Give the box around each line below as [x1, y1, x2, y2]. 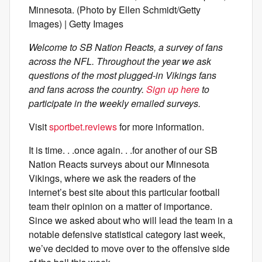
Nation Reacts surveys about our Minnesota [29, 157, 209, 171]
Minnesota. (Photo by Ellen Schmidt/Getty [29, 3, 201, 16]
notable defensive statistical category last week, [29, 227, 225, 241]
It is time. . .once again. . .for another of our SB [29, 143, 218, 157]
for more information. [117, 120, 204, 133]
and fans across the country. [29, 82, 146, 96]
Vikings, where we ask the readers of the [29, 171, 196, 185]
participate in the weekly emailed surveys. [29, 96, 201, 110]
